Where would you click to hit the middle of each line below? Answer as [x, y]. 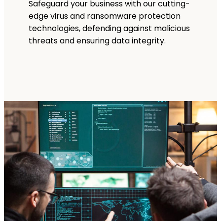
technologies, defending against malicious [109, 29]
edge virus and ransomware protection [105, 16]
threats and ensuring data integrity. [97, 41]
